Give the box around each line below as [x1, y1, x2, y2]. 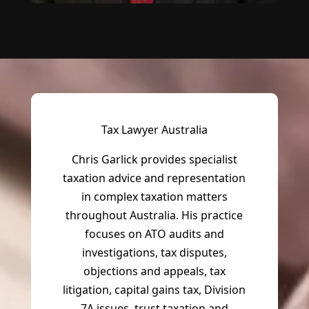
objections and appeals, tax [83, 263, 226, 279]
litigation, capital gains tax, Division [63, 282, 246, 298]
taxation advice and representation [63, 170, 246, 186]
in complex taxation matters [81, 189, 228, 205]
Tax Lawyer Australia [101, 122, 208, 138]
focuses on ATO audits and [84, 226, 224, 242]
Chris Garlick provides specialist [71, 152, 237, 168]
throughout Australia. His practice [66, 208, 243, 223]
